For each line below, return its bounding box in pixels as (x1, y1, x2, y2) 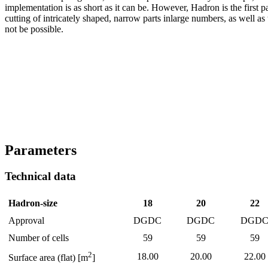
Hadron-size (8, 198, 57, 209)
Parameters (5, 142, 77, 158)
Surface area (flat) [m (8, 252, 88, 263)
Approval (8, 215, 44, 226)
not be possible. (5, 23, 63, 34)
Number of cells (8, 233, 69, 243)
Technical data (5, 170, 76, 183)
